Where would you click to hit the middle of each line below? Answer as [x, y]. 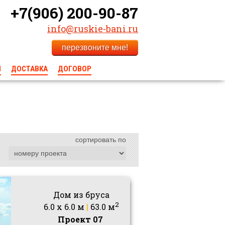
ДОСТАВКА [29, 69]
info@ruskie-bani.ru [93, 29]
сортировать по [101, 140]
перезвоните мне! [95, 47]
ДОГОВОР [75, 69]
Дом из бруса [81, 195]
